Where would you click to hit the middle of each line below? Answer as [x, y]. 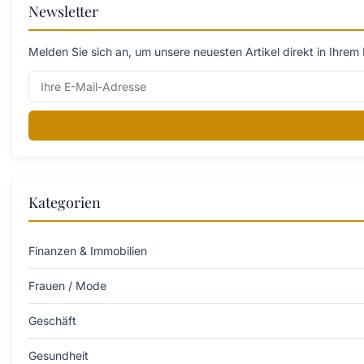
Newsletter [63, 12]
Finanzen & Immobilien [88, 251]
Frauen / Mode [67, 286]
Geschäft [52, 321]
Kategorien [65, 203]
